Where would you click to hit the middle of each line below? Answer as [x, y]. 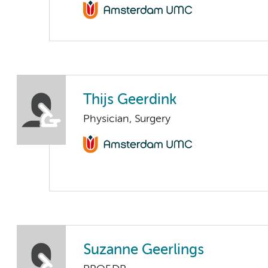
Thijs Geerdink [130, 100]
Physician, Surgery [127, 119]
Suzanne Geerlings [144, 250]
